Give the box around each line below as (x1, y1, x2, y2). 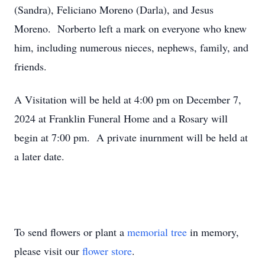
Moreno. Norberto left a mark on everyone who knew (14, 21, 247, 35)
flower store (82, 244, 132, 258)
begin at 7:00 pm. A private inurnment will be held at (14, 130, 248, 144)
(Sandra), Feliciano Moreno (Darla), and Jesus (14, 2, 214, 17)
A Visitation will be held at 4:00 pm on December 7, (14, 92, 241, 106)
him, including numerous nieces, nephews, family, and (14, 40, 248, 54)
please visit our (14, 244, 82, 258)
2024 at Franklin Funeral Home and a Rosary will (14, 111, 228, 125)
